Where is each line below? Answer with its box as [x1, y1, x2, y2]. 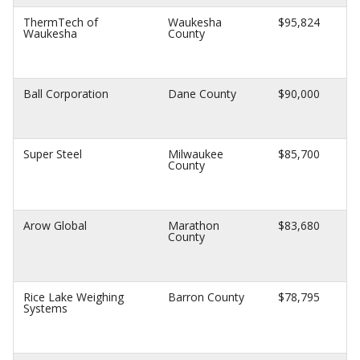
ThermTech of [23, 14, 98, 30]
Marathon [168, 218, 219, 233]
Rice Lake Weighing [23, 289, 124, 305]
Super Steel [23, 146, 82, 162]
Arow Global [23, 218, 87, 233]
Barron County [168, 289, 244, 305]
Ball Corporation [23, 86, 108, 101]
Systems [23, 301, 67, 316]
